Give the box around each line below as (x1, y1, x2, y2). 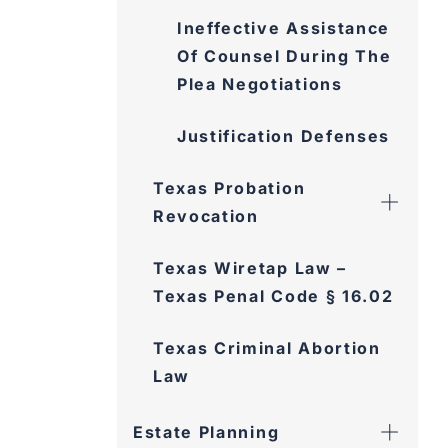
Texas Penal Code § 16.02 (153, 286, 394, 306)
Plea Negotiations (177, 74, 343, 94)
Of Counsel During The (177, 46, 392, 66)
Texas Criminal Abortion (153, 338, 381, 358)
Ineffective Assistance (177, 18, 390, 38)
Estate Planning (133, 422, 280, 442)
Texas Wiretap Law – (153, 258, 347, 278)
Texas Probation (153, 178, 306, 198)
